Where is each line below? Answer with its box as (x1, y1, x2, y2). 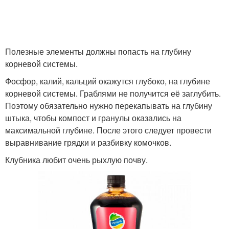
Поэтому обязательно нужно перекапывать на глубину (5, 100, 212, 111)
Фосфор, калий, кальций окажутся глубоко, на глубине (5, 75, 210, 87)
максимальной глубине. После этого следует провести (5, 124, 212, 136)
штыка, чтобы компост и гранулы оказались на (5, 112, 181, 124)
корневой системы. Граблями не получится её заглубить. (5, 87, 221, 99)
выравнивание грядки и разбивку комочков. (5, 136, 171, 148)
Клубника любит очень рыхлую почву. (5, 154, 148, 166)
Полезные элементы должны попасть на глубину (5, 45, 191, 57)
